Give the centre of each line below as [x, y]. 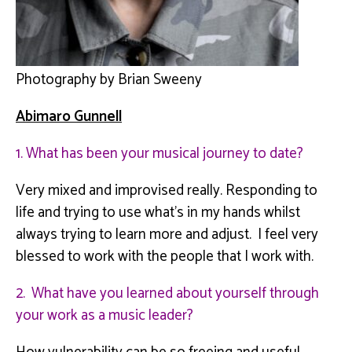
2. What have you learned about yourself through [167, 293]
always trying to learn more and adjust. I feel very [167, 234]
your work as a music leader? [106, 315]
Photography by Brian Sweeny [109, 79]
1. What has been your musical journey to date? [161, 153]
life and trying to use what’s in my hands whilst [158, 212]
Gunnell [98, 116]
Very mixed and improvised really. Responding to [167, 190]
